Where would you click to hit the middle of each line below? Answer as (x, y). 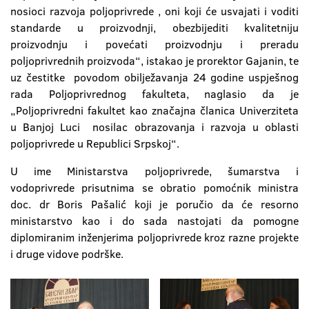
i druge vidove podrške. (67, 254)
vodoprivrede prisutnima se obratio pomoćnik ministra (154, 188)
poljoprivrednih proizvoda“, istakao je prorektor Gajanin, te (154, 61)
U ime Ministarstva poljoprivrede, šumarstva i (154, 171)
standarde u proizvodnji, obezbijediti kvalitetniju (154, 28)
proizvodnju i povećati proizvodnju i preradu (154, 44)
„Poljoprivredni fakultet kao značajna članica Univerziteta (154, 110)
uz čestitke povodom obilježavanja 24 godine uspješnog (154, 77)
